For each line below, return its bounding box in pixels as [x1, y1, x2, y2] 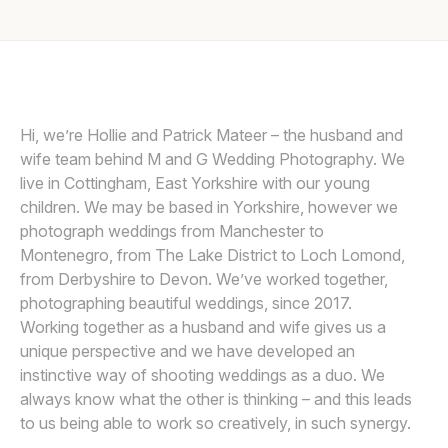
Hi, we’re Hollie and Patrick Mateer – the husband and [20, 125, 403, 145]
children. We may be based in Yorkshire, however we [20, 197, 398, 217]
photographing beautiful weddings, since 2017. [20, 293, 352, 313]
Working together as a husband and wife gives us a [20, 317, 386, 337]
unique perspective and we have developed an [20, 341, 355, 361]
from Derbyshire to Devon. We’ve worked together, [20, 269, 388, 289]
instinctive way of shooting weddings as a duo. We [20, 365, 385, 385]
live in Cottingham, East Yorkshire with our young [20, 173, 370, 193]
